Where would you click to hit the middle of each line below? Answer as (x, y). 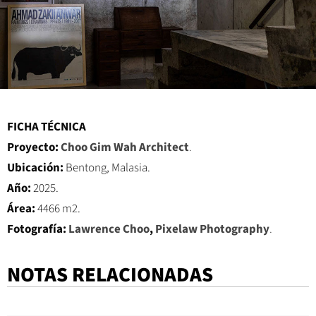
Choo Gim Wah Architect (125, 147)
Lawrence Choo (109, 229)
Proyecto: (34, 147)
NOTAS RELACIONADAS (110, 275)
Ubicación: (36, 168)
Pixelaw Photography (212, 229)
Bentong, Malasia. (108, 168)
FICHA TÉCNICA (47, 127)
